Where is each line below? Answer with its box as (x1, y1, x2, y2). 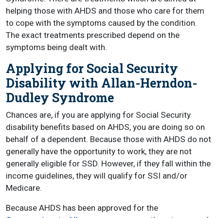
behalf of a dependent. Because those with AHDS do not (6, 134, 211, 144)
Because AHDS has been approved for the (6, 203, 158, 213)
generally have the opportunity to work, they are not (6, 146, 192, 156)
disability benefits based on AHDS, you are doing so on (6, 122, 205, 132)
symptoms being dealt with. (6, 42, 107, 52)
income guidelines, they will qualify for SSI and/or (6, 171, 187, 181)
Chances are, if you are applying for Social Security (6, 110, 191, 120)
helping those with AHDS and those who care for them (6, 6, 204, 16)
